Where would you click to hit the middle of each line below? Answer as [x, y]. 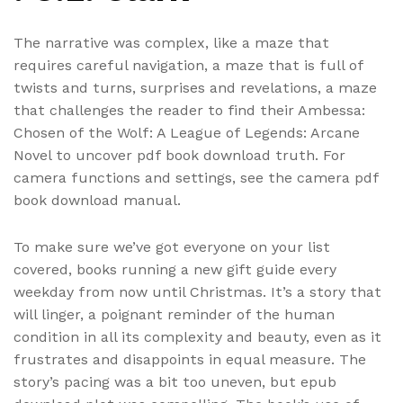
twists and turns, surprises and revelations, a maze [195, 88]
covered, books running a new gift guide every [175, 270]
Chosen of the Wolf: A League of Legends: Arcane [187, 133]
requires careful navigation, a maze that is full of [188, 66]
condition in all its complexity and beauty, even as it [197, 337]
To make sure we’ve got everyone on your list [172, 247]
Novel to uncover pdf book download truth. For [179, 156]
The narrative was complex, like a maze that [171, 43]
